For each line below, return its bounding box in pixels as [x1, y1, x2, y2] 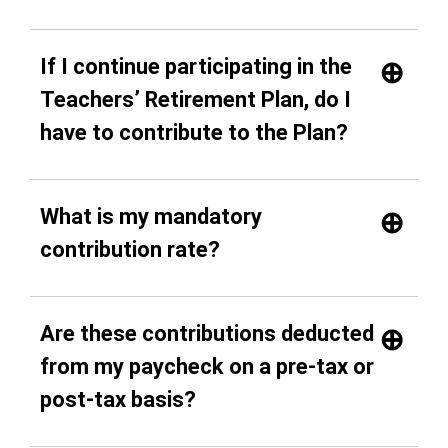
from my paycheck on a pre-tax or [40, 353, 374, 379]
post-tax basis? [40, 386, 196, 412]
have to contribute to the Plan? [40, 119, 348, 145]
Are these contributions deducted [40, 320, 374, 346]
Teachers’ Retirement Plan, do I [40, 86, 351, 112]
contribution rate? [40, 236, 220, 262]
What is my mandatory [40, 203, 262, 229]
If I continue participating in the [40, 53, 352, 79]
